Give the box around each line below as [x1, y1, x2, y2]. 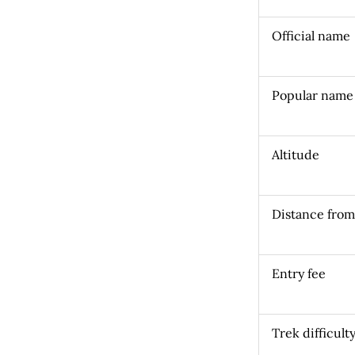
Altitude [271, 146, 319, 162]
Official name [271, 27, 350, 44]
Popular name [271, 86, 353, 103]
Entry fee [271, 265, 326, 281]
